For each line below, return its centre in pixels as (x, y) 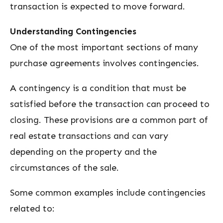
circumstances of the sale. (64, 168)
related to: (32, 209)
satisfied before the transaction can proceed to (110, 104)
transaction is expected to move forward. (98, 6)
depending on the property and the (83, 152)
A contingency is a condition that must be (98, 88)
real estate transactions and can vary (89, 136)
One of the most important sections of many (104, 47)
